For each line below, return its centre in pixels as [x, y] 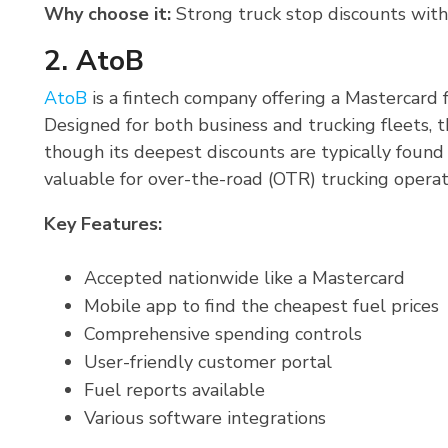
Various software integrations [205, 418]
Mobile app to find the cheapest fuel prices [261, 306]
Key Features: [103, 224]
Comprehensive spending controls [223, 334]
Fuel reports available [174, 390]
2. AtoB [94, 61]
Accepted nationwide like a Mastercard [244, 278]
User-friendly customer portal [208, 362]
